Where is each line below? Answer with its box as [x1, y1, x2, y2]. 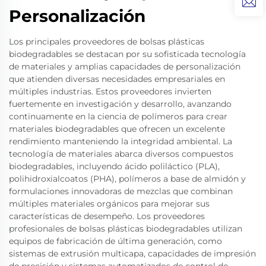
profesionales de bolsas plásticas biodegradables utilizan [9, 223, 242, 234]
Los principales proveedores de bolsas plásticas [9, 36, 204, 47]
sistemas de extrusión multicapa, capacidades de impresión [9, 248, 256, 259]
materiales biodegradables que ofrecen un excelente [9, 123, 225, 134]
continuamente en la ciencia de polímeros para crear [9, 111, 227, 122]
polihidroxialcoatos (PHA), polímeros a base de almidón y [9, 173, 246, 184]
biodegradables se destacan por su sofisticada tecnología [9, 49, 246, 59]
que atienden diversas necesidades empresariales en [9, 74, 225, 84]
